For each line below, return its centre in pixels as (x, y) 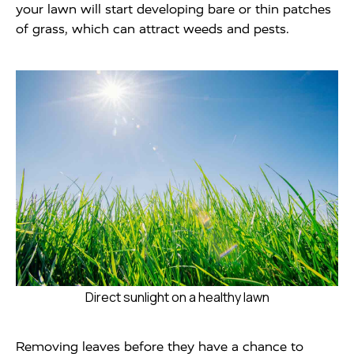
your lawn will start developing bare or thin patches (173, 9)
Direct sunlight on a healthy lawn (177, 297)
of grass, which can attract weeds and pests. (153, 29)
